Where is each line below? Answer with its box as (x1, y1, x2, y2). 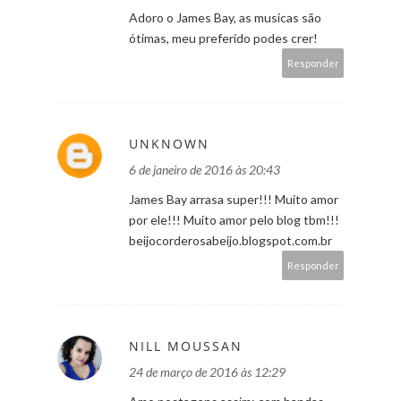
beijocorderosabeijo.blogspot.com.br (129, 232, 332, 248)
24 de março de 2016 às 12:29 (129, 363, 286, 380)
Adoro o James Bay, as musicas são (129, 9, 321, 25)
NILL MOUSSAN (129, 337, 243, 354)
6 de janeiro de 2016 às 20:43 (129, 161, 280, 177)
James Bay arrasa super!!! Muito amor (129, 191, 338, 207)
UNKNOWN (129, 134, 209, 152)
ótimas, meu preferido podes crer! (129, 30, 318, 46)
